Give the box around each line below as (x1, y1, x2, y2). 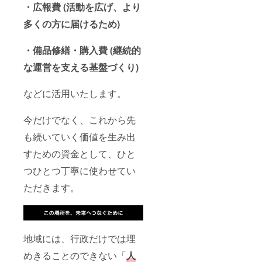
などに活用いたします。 (23, 87, 126, 101)
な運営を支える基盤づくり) (23, 60, 139, 74)
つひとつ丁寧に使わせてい (23, 164, 136, 178)
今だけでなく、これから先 (23, 113, 136, 127)
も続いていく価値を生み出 (23, 130, 136, 144)
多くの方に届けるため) (23, 17, 120, 31)
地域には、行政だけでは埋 (23, 231, 136, 245)
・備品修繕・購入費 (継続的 (23, 43, 141, 57)
